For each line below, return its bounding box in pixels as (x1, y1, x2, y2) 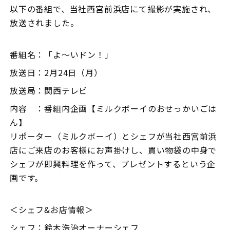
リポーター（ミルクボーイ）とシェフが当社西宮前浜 (10, 130, 217, 142)
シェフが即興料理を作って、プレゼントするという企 (10, 158, 216, 170)
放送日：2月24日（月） (10, 66, 103, 79)
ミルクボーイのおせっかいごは (96, 102, 217, 114)
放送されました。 (10, 16, 79, 29)
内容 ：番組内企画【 (10, 102, 97, 114)
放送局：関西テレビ (10, 84, 88, 97)
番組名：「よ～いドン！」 (10, 48, 113, 61)
